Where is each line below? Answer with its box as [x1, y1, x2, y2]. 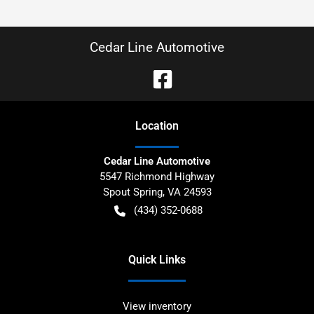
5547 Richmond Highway [100, 170, 214, 183]
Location [135, 119, 179, 132]
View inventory [123, 300, 191, 313]
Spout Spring [102, 186, 163, 198]
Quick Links [128, 253, 186, 266]
